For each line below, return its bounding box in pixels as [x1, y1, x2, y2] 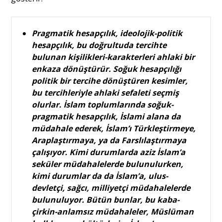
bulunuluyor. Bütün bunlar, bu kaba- [32, 194, 180, 206]
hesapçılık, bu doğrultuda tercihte [32, 40, 167, 51]
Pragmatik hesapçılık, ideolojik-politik [32, 28, 183, 39]
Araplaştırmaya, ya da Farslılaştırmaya [32, 135, 187, 146]
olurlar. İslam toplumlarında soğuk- [32, 99, 174, 111]
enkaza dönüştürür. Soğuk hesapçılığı [32, 63, 182, 75]
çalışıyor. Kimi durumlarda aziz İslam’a [32, 147, 186, 158]
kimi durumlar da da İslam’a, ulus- [32, 170, 168, 182]
